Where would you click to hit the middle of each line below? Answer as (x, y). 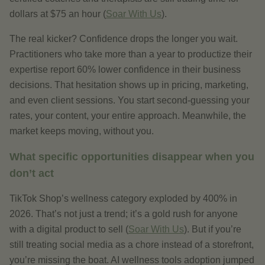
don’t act (32, 173)
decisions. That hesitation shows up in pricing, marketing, (129, 85)
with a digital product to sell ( (69, 229)
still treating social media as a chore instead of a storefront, (132, 245)
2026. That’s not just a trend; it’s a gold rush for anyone (124, 214)
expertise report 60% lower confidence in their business (125, 70)
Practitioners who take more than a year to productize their (131, 54)
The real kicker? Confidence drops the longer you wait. (124, 39)
